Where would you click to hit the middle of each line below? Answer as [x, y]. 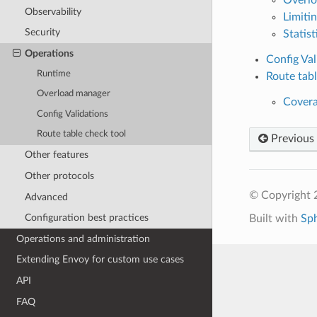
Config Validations [73, 114]
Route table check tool [82, 134]
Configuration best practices [86, 218]
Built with [275, 218]
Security [42, 33]
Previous [291, 138]
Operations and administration [83, 238]
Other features [56, 155]
